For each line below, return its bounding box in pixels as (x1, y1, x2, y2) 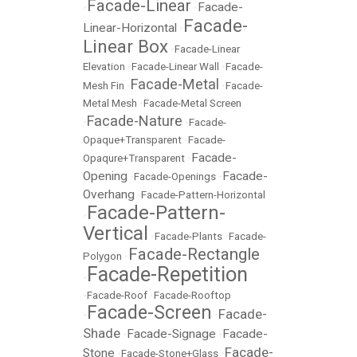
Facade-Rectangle (128, 245, 260, 264)
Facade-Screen (87, 302, 212, 324)
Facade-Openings (134, 171, 216, 182)
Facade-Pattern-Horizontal (141, 189, 265, 201)
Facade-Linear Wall (131, 61, 219, 73)
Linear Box (83, 36, 168, 57)
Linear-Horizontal (83, 21, 177, 35)
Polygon (83, 250, 122, 262)
